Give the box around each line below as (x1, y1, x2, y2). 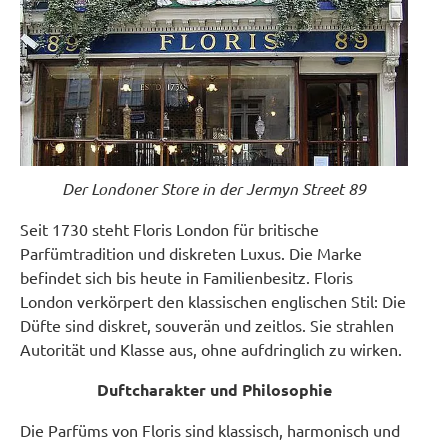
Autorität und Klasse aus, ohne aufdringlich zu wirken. (20, 339, 402, 359)
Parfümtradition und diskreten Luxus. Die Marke (20, 243, 362, 263)
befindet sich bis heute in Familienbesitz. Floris (20, 267, 353, 287)
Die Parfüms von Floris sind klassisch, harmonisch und (20, 420, 400, 440)
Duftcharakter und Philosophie (96, 379, 332, 400)
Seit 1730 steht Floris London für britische (20, 219, 319, 239)
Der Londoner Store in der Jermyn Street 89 (62, 178, 366, 199)
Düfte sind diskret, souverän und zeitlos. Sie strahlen (20, 315, 394, 335)
